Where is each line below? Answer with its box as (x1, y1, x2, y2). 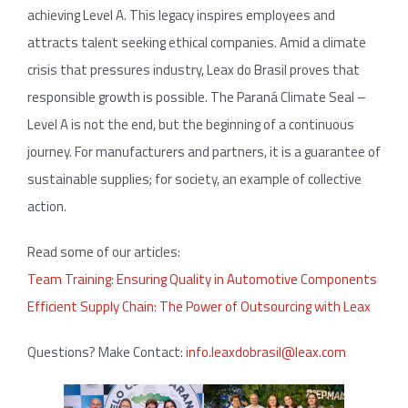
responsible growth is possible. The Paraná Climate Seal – (27, 86, 366, 107)
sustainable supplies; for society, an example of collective (27, 168, 362, 189)
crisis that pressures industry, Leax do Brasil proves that (27, 58, 360, 80)
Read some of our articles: (27, 240, 180, 262)
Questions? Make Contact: (27, 341, 183, 362)
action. (27, 195, 66, 217)
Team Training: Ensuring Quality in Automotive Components (27, 268, 377, 290)
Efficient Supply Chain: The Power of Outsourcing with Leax (27, 295, 371, 317)
